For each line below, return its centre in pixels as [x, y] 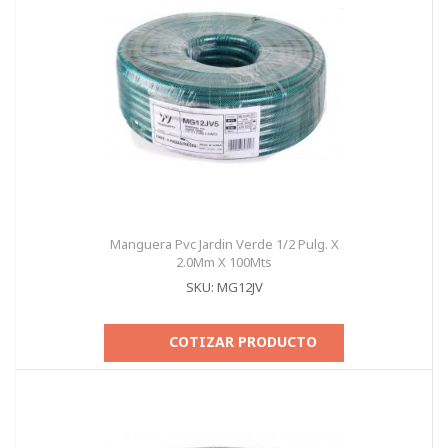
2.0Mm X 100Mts [224, 262]
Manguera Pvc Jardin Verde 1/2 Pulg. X [224, 244]
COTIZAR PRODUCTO [243, 341]
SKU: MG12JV [224, 287]
